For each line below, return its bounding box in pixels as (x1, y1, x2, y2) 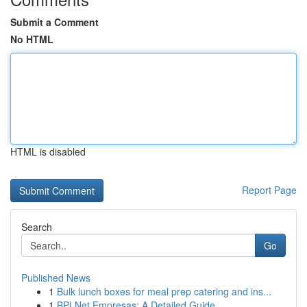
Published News (21, 271, 90, 284)
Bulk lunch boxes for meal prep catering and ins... (57, 284, 271, 298)
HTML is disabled (10, 145, 86, 158)
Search (21, 220, 52, 234)
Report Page (242, 183, 297, 197)
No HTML (10, 32, 53, 46)
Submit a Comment (10, 15, 99, 29)
